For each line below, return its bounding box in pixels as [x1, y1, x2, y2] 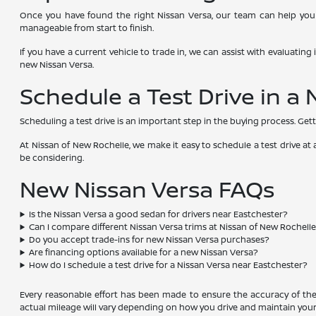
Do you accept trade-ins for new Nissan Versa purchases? [29, 233, 270, 245]
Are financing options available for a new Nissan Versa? [29, 246, 259, 258]
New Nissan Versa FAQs [20, 174, 275, 205]
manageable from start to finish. [20, 22, 154, 34]
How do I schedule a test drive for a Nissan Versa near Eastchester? [29, 259, 308, 271]
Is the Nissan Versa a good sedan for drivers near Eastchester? [29, 208, 288, 220]
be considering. [20, 152, 85, 164]
